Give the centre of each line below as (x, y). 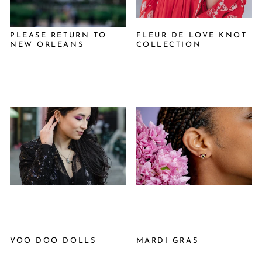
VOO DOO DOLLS (53, 241)
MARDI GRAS (167, 241)
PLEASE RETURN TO (58, 35)
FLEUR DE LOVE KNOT (192, 35)
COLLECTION (169, 44)
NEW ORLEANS (47, 44)
